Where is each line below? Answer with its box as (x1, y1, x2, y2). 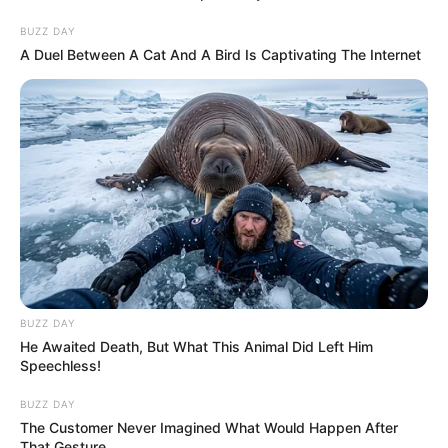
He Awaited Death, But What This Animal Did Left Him (20, 337, 373, 355)
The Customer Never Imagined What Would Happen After (20, 418, 398, 436)
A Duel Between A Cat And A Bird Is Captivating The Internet (20, 46, 421, 64)
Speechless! (20, 356, 101, 374)
